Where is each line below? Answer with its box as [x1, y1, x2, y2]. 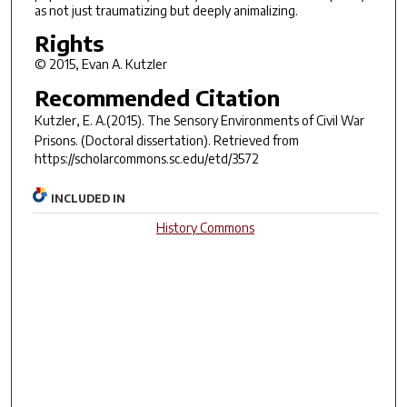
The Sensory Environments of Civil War [146, 112, 364, 128]
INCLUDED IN [51, 192, 126, 206]
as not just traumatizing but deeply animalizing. [34, 2, 298, 18]
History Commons [156, 220, 255, 236]
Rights [34, 29, 104, 57]
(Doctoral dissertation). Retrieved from [77, 132, 299, 148]
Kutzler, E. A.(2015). [34, 112, 147, 128]
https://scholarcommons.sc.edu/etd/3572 [34, 150, 259, 166]
